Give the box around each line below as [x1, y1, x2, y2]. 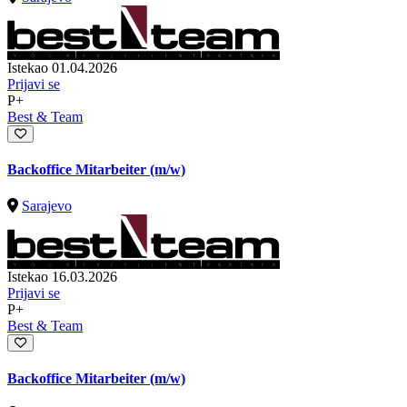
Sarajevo [22, 197, 72, 213]
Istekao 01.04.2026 [7, 59, 117, 75]
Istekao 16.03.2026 [7, 268, 117, 284]
